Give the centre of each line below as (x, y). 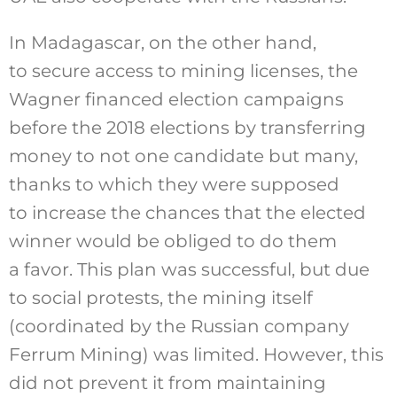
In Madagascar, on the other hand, (162, 42)
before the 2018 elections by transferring (187, 127)
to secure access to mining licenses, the (183, 70)
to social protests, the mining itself (160, 297)
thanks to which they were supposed (174, 184)
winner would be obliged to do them (172, 241)
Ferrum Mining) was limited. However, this (196, 354)
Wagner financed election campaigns (176, 99)
